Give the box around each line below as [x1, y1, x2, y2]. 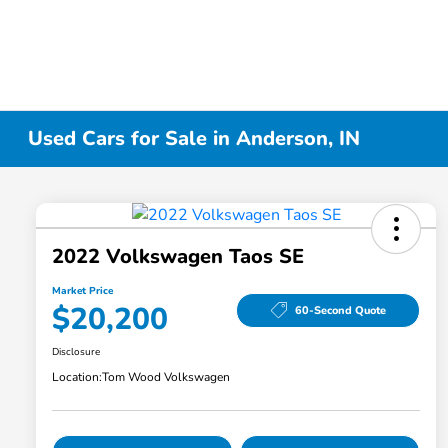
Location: [52, 369, 102, 386]
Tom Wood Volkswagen [102, 369, 230, 386]
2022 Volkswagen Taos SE [52, 243, 304, 271]
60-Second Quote [294, 302, 386, 318]
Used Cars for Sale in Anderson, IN [28, 125, 361, 152]
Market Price [52, 284, 113, 299]
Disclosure [52, 345, 100, 360]
